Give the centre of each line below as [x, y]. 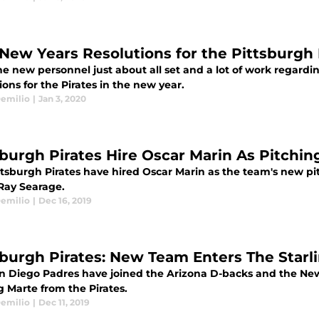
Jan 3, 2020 [62, 99]
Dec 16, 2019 [65, 200]
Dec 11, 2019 [64, 302]
